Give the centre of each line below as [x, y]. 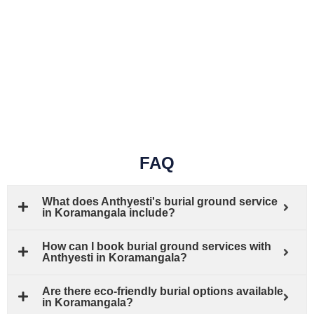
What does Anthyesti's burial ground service [160, 201]
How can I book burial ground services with [157, 246]
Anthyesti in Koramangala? [115, 257]
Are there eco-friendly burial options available [163, 291]
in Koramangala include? [109, 212]
